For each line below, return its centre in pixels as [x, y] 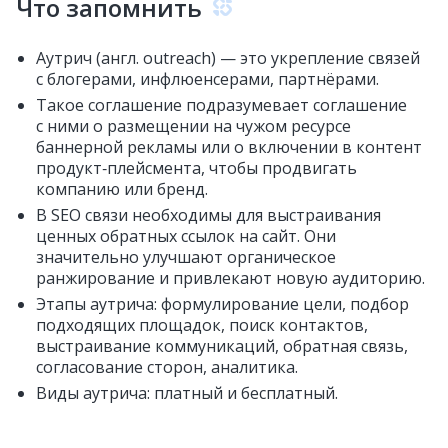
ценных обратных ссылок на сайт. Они [186, 235]
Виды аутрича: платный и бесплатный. [187, 392]
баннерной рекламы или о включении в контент [229, 146]
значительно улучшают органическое [186, 256]
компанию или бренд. [122, 188]
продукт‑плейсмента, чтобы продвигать [196, 167]
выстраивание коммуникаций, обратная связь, [222, 345]
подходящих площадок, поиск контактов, [202, 324]
